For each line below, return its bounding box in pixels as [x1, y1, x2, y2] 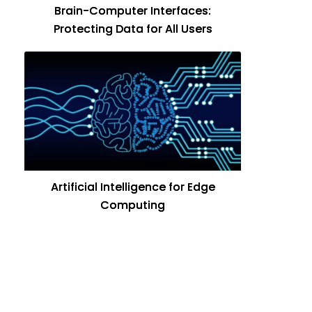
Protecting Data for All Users [53, 21, 212, 38]
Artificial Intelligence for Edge [50, 178, 215, 195]
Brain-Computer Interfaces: [54, 3, 211, 19]
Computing [100, 196, 165, 213]
